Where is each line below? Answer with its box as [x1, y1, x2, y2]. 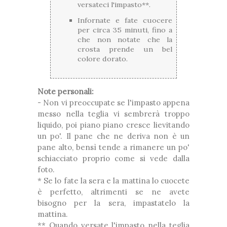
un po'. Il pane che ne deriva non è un [37, 131, 190, 141]
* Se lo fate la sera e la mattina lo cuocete [37, 176, 190, 186]
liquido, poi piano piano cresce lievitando [37, 120, 190, 130]
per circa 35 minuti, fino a [78, 25, 172, 35]
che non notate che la [78, 35, 172, 45]
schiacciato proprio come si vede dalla [37, 154, 190, 164]
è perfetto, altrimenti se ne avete [37, 187, 190, 197]
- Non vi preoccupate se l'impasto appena [37, 98, 190, 108]
